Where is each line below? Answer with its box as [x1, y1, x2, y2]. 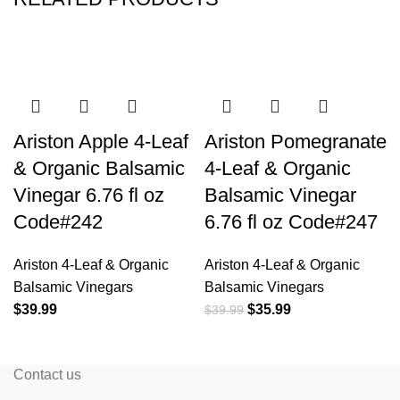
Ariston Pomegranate [204, 130, 387, 154]
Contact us [13, 367, 81, 383]
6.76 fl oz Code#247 [204, 211, 378, 234]
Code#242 [13, 211, 103, 234]
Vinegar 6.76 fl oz [13, 184, 164, 207]
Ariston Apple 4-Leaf [13, 130, 188, 154]
